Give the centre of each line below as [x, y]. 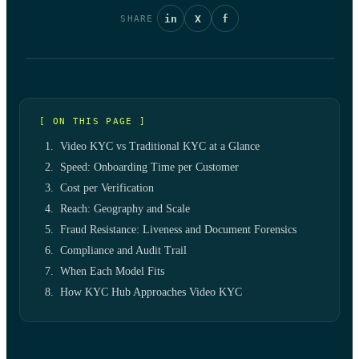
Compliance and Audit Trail [123, 250]
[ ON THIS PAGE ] [93, 121]
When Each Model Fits [112, 271]
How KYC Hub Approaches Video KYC [151, 292]
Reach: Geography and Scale [125, 209]
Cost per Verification [107, 188]
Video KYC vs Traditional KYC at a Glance [160, 146]
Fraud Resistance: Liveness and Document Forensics [178, 230]
